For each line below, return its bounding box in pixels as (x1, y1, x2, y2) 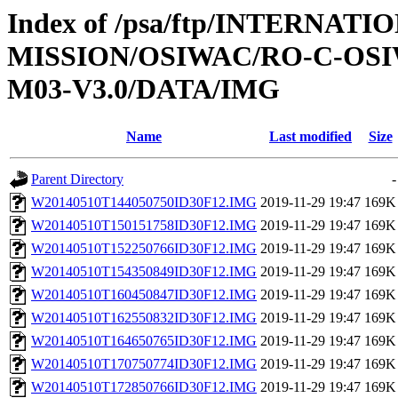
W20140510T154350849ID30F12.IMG (31, 264, 257, 280)
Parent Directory (31, 171, 123, 187)
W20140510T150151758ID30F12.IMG (31, 218, 257, 234)
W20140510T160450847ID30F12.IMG (31, 287, 257, 303)
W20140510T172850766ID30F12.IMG (31, 379, 257, 395)
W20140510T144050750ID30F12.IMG (31, 195, 257, 211)
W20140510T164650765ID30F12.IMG (31, 333, 257, 349)
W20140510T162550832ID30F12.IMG (31, 310, 257, 326)
